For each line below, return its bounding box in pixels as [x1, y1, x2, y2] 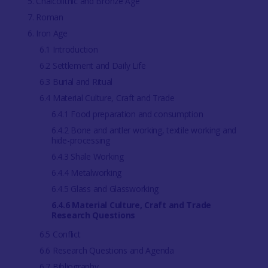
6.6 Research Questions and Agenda [39, 245, 174, 257]
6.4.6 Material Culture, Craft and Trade [51, 199, 212, 211]
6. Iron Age [27, 28, 68, 39]
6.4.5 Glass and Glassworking [51, 183, 159, 195]
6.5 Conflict [39, 229, 81, 240]
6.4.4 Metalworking [51, 167, 121, 179]
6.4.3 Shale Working [51, 151, 124, 163]
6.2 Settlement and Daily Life [39, 60, 146, 72]
